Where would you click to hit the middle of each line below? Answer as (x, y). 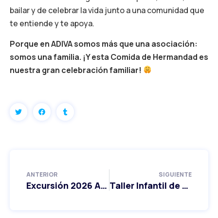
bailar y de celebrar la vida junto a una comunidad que (107, 10)
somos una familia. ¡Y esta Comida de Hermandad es (109, 57)
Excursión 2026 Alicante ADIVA (104, 185)
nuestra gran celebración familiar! (76, 70)
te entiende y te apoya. (52, 24)
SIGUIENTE (175, 174)
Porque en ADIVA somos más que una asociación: (104, 44)
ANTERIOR (42, 174)
